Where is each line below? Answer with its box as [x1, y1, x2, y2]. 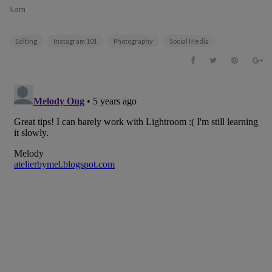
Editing [15, 37, 37, 46]
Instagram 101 [53, 37, 97, 46]
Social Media [169, 37, 209, 46]
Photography [114, 37, 153, 46]
